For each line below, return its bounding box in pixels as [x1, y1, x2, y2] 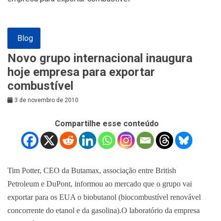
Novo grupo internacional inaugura [7, 51, 192, 65]
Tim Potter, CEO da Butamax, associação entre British [7, 166, 176, 175]
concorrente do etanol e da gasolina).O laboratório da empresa [7, 206, 200, 215]
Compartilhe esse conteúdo [55, 119, 159, 128]
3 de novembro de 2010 [14, 97, 78, 104]
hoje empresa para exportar [7, 65, 155, 79]
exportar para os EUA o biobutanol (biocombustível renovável [7, 193, 201, 201]
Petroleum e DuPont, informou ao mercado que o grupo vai [7, 180, 192, 188]
